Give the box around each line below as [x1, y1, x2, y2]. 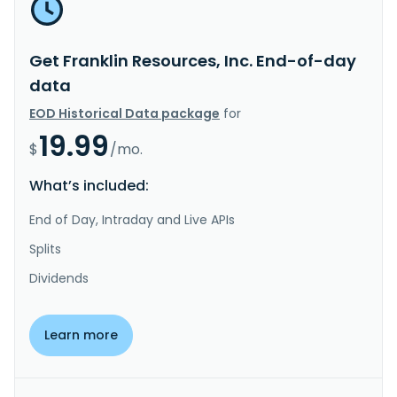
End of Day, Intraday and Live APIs [29, 210, 235, 229]
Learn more [44, 325, 118, 344]
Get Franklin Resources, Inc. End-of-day [29, 49, 356, 72]
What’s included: [29, 175, 149, 196]
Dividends [29, 269, 89, 287]
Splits [29, 239, 61, 258]
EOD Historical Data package [29, 104, 220, 122]
